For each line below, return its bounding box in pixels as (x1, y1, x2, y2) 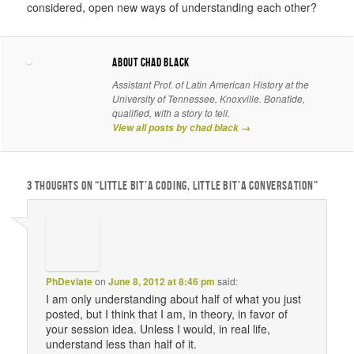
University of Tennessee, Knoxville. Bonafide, (112, 91, 306, 105)
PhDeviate (45, 274, 92, 289)
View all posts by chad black (112, 120, 242, 134)
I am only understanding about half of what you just (45, 291, 301, 307)
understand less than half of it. (45, 336, 197, 352)
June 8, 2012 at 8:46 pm (107, 274, 215, 289)
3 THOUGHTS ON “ (27, 178, 100, 194)
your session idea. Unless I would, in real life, (45, 321, 270, 337)
